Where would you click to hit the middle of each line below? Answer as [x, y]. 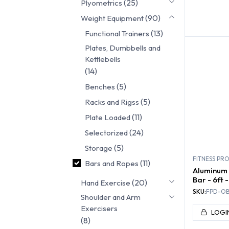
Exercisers [99, 208]
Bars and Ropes [112, 163]
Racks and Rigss [112, 102]
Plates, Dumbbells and [123, 48]
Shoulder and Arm [111, 197]
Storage [99, 148]
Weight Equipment [112, 18]
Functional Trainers [117, 33]
